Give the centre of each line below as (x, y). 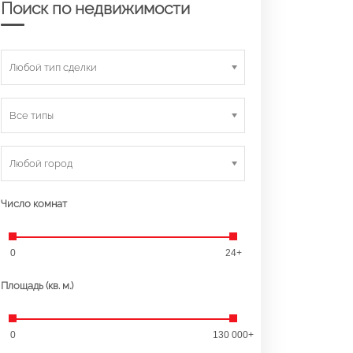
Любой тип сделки (53, 67)
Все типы (32, 115)
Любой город (41, 163)
